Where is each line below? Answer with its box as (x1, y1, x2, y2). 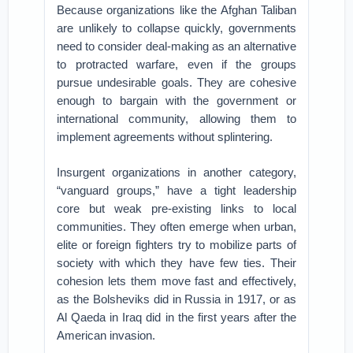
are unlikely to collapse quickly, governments (57, 21, 296, 35)
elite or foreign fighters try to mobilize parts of (57, 238, 296, 251)
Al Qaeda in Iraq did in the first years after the (57, 310, 296, 324)
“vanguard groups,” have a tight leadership (57, 184, 296, 197)
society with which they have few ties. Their (57, 256, 296, 269)
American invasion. (57, 329, 156, 342)
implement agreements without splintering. (57, 130, 273, 143)
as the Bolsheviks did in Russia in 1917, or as (57, 292, 296, 306)
